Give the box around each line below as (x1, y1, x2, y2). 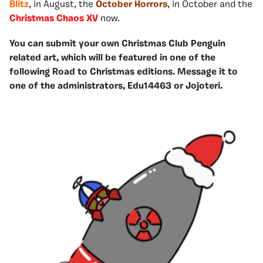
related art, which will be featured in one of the (9, 53, 215, 63)
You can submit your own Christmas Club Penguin (9, 39, 225, 49)
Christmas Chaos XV (9, 14, 98, 23)
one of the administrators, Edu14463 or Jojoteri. (9, 81, 222, 91)
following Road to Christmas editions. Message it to (9, 67, 238, 77)
